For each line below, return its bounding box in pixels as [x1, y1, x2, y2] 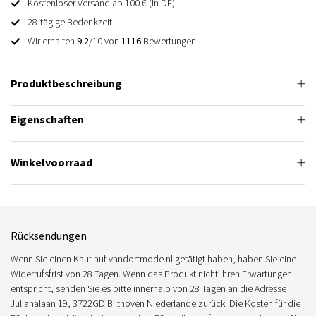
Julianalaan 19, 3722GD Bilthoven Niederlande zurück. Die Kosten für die [11, 297, 300, 310]
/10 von [89, 35, 121, 47]
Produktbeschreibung [11, 76, 122, 90]
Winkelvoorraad [11, 155, 92, 169]
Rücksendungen [11, 229, 87, 243]
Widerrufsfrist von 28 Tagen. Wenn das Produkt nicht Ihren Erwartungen [11, 267, 292, 280]
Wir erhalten [28, 35, 77, 47]
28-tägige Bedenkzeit [28, 16, 112, 28]
